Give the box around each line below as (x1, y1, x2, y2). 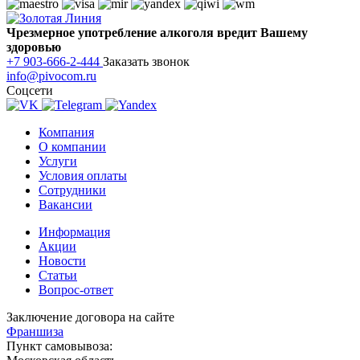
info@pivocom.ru (6, 68, 96, 83)
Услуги (39, 153, 77, 168)
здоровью (6, 39, 61, 54)
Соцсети (6, 83, 53, 97)
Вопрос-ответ (39, 282, 113, 297)
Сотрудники (39, 182, 106, 197)
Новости (39, 253, 86, 268)
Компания (39, 125, 94, 139)
